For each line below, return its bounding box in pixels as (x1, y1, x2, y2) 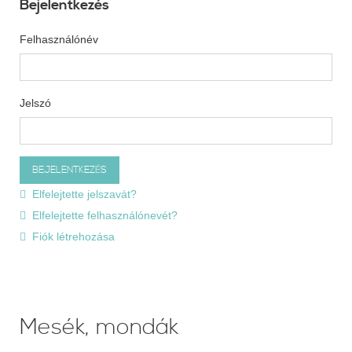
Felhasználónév (20, 32, 98, 46)
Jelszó (20, 96, 51, 109)
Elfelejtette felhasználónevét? (32, 208, 178, 222)
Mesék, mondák (20, 313, 178, 342)
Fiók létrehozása (32, 229, 115, 243)
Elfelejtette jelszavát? (32, 187, 137, 200)
